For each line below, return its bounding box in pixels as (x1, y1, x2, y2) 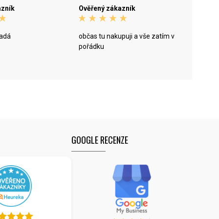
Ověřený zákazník (79, 4, 136, 12)
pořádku (79, 43, 105, 50)
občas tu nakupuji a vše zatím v (79, 32, 175, 40)
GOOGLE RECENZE (71, 133, 129, 147)
